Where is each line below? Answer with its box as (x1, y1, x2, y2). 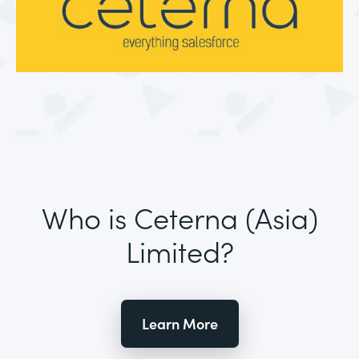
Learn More (141, 313, 218, 334)
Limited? (125, 230, 234, 272)
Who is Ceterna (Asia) (41, 196, 318, 238)
